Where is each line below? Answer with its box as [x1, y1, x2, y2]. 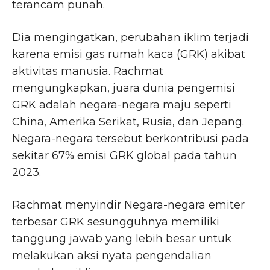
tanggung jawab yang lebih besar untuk [12, 232, 231, 246]
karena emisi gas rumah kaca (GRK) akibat [12, 48, 245, 61]
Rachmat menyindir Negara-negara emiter [12, 198, 245, 212]
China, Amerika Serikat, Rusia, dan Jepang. [12, 115, 244, 129]
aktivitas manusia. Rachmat [12, 64, 163, 78]
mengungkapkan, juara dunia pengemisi [12, 81, 235, 95]
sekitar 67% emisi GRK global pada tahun [12, 149, 237, 163]
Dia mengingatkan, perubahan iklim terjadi [12, 31, 249, 45]
